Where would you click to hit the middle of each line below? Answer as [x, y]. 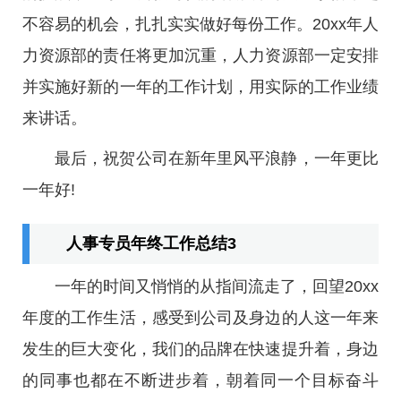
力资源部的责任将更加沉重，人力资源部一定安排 [200, 55]
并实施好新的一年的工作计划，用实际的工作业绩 [200, 87]
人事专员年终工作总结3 [151, 243]
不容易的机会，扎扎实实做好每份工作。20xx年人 [200, 24]
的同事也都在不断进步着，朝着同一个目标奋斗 [200, 380]
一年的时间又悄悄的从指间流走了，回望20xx [217, 286]
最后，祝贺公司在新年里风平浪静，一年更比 [217, 158]
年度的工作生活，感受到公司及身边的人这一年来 [200, 318]
